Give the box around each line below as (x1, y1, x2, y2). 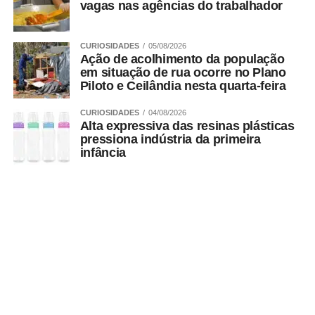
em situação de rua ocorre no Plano (79, 65, 286, 80)
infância (79, 146, 126, 160)
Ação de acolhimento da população (79, 52, 285, 67)
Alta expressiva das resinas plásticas (79, 119, 295, 134)
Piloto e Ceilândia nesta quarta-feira (79, 79, 286, 94)
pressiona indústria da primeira (79, 132, 261, 147)
